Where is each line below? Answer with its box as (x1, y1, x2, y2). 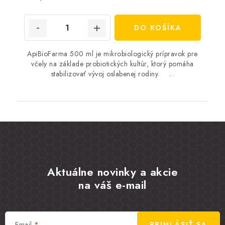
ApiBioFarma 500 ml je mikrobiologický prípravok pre (27, 49, 198, 59)
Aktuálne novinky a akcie (47, 164, 178, 180)
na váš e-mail (78, 177, 147, 193)
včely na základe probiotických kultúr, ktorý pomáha (31, 59, 194, 69)
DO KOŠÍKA (134, 23, 182, 33)
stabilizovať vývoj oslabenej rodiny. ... (51, 69, 174, 79)
